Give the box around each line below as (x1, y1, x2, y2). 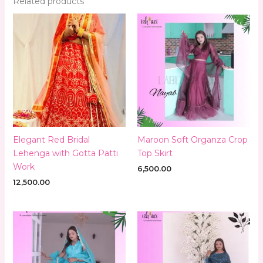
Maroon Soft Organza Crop (137, 134, 248, 146)
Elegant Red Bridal (12, 134, 90, 146)
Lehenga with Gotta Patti (12, 148, 118, 159)
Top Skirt (137, 148, 173, 159)
